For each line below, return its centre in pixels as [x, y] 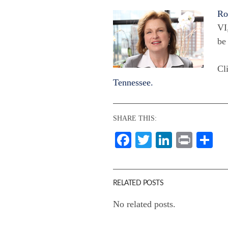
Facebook [163, 140]
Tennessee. [133, 83]
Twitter [175, 140]
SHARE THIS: [135, 118]
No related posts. [144, 204]
